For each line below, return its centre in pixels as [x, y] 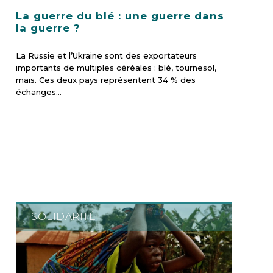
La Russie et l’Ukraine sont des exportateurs [107, 56]
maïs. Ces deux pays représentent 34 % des [106, 80]
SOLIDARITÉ [64, 217]
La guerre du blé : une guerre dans [120, 16]
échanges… [39, 92]
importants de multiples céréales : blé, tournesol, [116, 68]
